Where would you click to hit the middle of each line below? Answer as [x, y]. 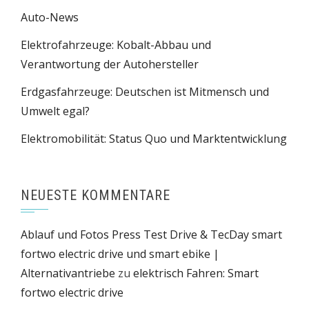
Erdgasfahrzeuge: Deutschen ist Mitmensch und [145, 92]
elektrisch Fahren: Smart [196, 273]
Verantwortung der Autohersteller [110, 64]
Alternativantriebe [68, 273]
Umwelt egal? [55, 111]
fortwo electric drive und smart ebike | [120, 254]
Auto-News [50, 17]
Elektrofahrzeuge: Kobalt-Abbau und [116, 45]
